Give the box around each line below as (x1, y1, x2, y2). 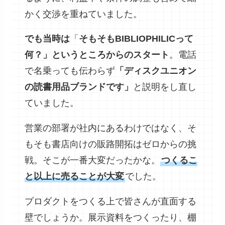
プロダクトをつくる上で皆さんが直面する (25, 196, 197, 207)
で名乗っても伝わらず (25, 66, 116, 76)
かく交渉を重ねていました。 (25, 9, 143, 19)
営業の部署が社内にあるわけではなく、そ (25, 123, 197, 134)
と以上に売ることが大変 (25, 171, 125, 182)
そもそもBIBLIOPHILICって (79, 34, 194, 44)
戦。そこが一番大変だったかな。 (25, 155, 161, 166)
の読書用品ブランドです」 (25, 82, 134, 92)
